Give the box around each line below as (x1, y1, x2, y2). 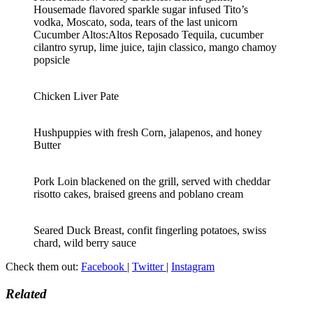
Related (6, 286, 47, 302)
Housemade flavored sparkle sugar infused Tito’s (34, 3, 248, 16)
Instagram (171, 261, 214, 273)
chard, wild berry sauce (34, 237, 136, 249)
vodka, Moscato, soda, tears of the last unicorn (34, 16, 238, 29)
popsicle (34, 54, 70, 66)
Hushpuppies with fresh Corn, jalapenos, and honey (34, 126, 262, 139)
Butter (34, 139, 61, 152)
